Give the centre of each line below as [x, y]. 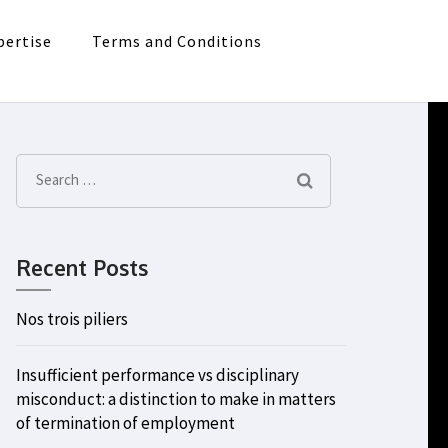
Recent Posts [82, 267]
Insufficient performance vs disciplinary [157, 375]
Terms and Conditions [177, 41]
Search [60, 179]
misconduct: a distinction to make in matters [176, 399]
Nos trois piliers [72, 319]
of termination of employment [125, 423]
